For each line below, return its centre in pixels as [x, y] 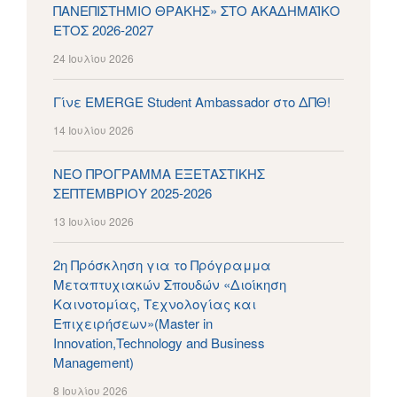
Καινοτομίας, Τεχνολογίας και [155, 303]
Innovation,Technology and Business [159, 342]
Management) [93, 362]
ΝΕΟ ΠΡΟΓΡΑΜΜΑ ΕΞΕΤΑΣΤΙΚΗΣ [159, 173]
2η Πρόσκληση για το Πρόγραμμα [162, 264]
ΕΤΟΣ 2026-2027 [103, 29]
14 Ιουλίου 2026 [93, 129]
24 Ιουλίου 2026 [93, 58]
